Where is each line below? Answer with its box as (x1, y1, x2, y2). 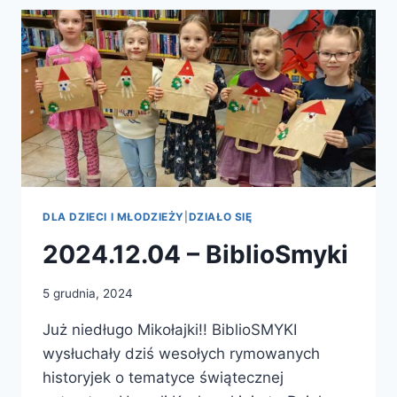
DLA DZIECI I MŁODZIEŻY (43, 209, 185, 223)
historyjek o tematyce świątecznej (43, 369, 284, 387)
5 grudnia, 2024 (43, 286, 133, 301)
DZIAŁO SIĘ (188, 209, 253, 223)
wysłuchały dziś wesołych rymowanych (43, 345, 320, 363)
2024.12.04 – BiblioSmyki (43, 238, 348, 269)
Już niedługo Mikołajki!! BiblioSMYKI (43, 321, 297, 339)
